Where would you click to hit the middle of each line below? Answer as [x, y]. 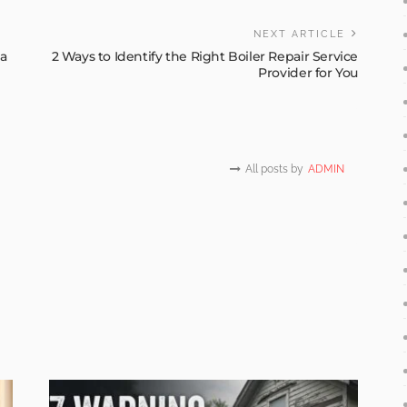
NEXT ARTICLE [299, 35]
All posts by [274, 169]
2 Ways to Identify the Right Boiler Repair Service [204, 57]
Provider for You [308, 73]
